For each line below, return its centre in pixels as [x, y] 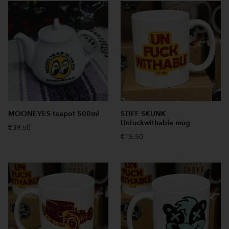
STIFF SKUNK [143, 113]
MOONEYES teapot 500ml [54, 113]
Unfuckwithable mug [155, 123]
